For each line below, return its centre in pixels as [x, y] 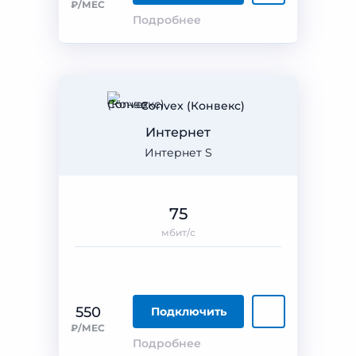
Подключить [188, 311]
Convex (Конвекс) [192, 106]
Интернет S [178, 153]
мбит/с [178, 232]
